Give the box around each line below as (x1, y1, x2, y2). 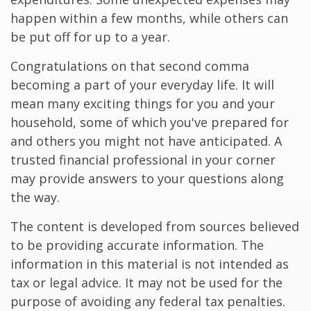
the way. (10, 189, 60, 205)
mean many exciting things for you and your (10, 95, 275, 112)
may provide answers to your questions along (10, 170, 284, 187)
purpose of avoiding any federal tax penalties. (10, 293, 285, 310)
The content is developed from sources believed (10, 218, 299, 235)
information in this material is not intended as (10, 255, 289, 272)
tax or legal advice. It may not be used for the (10, 274, 283, 291)
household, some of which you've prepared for (10, 114, 289, 131)
